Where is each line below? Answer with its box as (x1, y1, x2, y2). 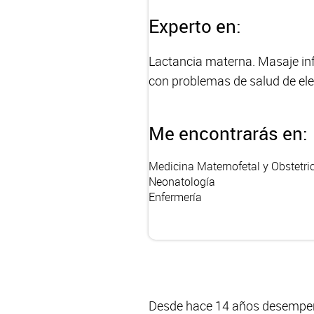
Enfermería (149, 189, 202, 205)
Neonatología (149, 174, 215, 189)
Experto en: (149, 13, 241, 39)
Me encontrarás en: (149, 121, 308, 146)
